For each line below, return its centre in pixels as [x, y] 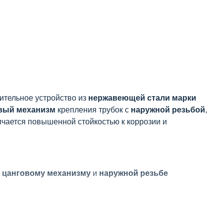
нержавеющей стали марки [142, 98]
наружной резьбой [168, 110]
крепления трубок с [93, 110]
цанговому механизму [46, 173]
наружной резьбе [134, 173]
